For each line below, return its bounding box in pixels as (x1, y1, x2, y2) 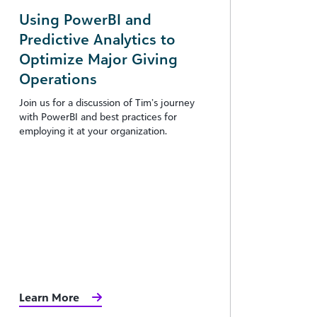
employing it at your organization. (19, 124, 167, 137)
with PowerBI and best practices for (19, 110, 177, 122)
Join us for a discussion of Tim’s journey (19, 96, 195, 108)
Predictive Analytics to (19, 29, 175, 48)
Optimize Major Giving (19, 49, 178, 68)
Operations (19, 69, 97, 88)
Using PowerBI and (19, 9, 151, 28)
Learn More (19, 290, 79, 304)
